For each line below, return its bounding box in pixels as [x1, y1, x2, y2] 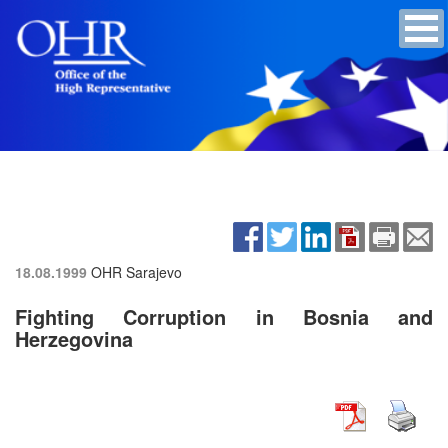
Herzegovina [15, 323, 133, 353]
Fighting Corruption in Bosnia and [15, 301, 433, 331]
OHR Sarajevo [91, 261, 182, 282]
